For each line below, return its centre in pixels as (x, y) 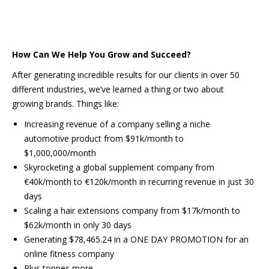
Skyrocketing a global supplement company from (119, 167)
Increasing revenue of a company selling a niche (117, 124)
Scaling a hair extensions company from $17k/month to (132, 210)
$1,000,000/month (60, 153)
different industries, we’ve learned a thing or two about (118, 89)
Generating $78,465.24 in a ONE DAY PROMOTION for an (136, 239)
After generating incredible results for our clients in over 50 (126, 75)
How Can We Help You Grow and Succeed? (101, 54)
